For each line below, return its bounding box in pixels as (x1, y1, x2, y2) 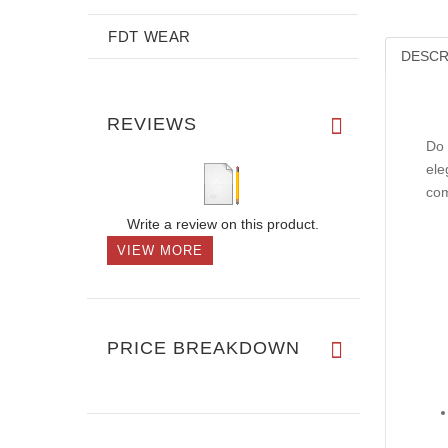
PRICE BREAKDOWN (107, 337, 300, 358)
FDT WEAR (108, 27, 192, 45)
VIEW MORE (117, 242, 203, 258)
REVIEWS (107, 113, 197, 134)
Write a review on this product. (126, 215, 319, 232)
